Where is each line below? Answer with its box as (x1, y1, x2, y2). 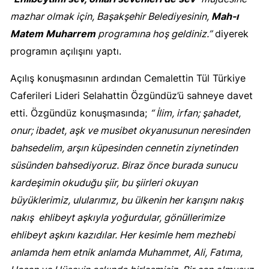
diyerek (212, 28, 249, 40)
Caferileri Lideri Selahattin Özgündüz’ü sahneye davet (10, 89, 253, 102)
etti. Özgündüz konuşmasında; (10, 107, 150, 119)
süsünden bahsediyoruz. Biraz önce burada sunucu (10, 159, 237, 172)
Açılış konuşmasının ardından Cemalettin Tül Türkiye (10, 72, 246, 85)
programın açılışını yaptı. (10, 45, 121, 58)
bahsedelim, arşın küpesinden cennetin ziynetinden (10, 142, 238, 154)
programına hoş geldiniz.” (95, 28, 212, 40)
